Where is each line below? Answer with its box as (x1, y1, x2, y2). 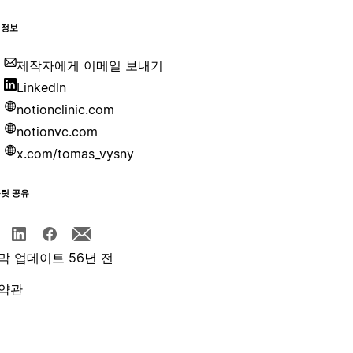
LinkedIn (17, 80, 67, 96)
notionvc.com (17, 124, 98, 140)
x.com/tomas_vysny (17, 146, 135, 162)
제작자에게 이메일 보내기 (17, 58, 164, 74)
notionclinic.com (17, 102, 115, 118)
